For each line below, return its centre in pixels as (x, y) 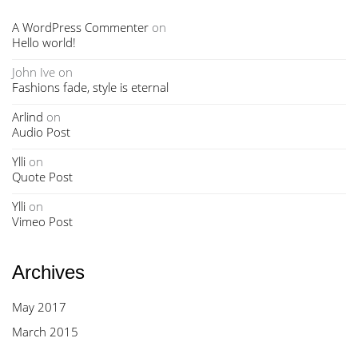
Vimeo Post (42, 221)
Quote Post (42, 177)
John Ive (34, 72)
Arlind (28, 117)
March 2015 (45, 332)
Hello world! (44, 42)
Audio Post (41, 132)
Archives (48, 272)
